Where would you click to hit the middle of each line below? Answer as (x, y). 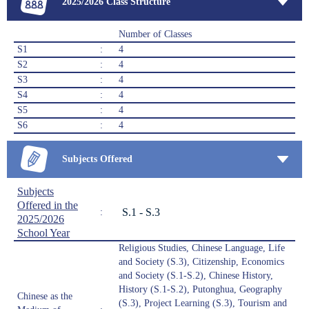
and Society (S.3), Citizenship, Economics (201, 262)
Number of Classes (155, 34)
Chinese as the (45, 297)
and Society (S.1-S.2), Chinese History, (196, 276)
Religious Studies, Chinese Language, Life (202, 248)
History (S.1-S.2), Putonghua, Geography (200, 290)
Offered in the (48, 206)
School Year (43, 233)
